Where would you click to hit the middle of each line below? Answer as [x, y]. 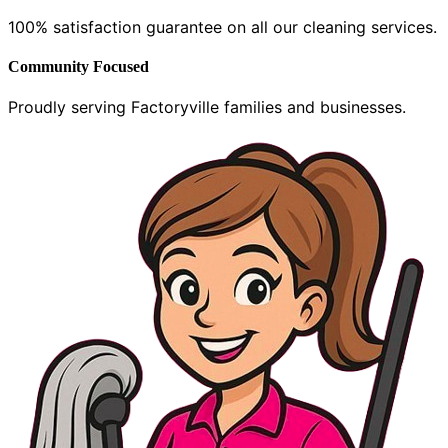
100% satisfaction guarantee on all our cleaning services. [222, 26]
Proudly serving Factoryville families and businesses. [207, 107]
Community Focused [78, 67]
